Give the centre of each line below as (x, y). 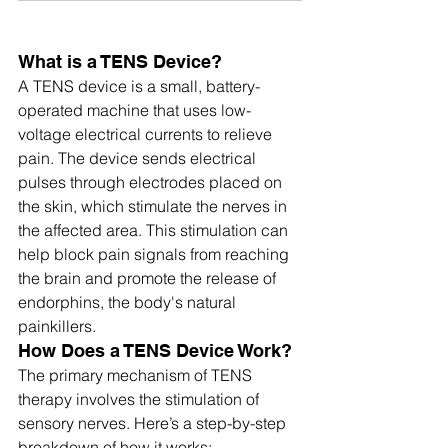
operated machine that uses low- (134, 110)
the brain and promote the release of (149, 278)
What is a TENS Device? (120, 61)
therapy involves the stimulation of (140, 399)
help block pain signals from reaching (155, 254)
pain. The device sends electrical (139, 158)
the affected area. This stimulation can (155, 230)
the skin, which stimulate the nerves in (154, 206)
